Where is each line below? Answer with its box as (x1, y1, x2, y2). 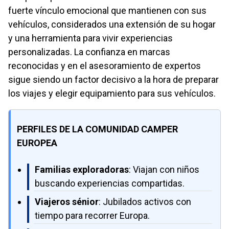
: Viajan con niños (129, 164, 199, 175)
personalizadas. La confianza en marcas (8, 46, 170, 57)
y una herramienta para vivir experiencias (8, 32, 173, 43)
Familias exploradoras (35, 164, 129, 175)
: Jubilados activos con (99, 196, 191, 208)
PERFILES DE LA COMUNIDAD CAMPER (17, 123, 178, 134)
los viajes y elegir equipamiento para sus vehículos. (8, 87, 216, 99)
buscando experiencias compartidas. (35, 177, 185, 189)
